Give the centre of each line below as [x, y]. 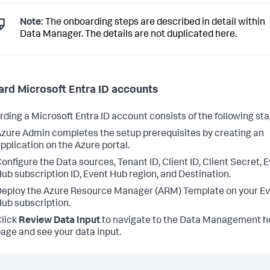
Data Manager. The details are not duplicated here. [128, 35]
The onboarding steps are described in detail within [154, 23]
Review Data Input [59, 221]
